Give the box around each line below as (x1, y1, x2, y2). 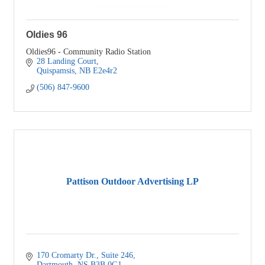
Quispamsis (36, 66, 75, 75)
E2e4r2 (92, 66, 117, 75)
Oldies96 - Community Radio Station (26, 47, 151, 56)
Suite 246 (101, 250, 133, 260)
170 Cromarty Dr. (36, 250, 96, 260)
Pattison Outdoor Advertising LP (66, 176, 199, 187)
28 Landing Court (36, 56, 96, 66)
